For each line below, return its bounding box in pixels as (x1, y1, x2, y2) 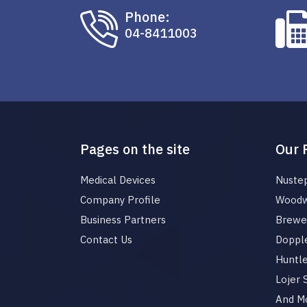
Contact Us (80, 233, 132, 246)
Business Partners (80, 213, 166, 226)
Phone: (125, 7, 170, 26)
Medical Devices (80, 173, 156, 186)
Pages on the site (80, 140, 190, 158)
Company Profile (80, 193, 160, 206)
